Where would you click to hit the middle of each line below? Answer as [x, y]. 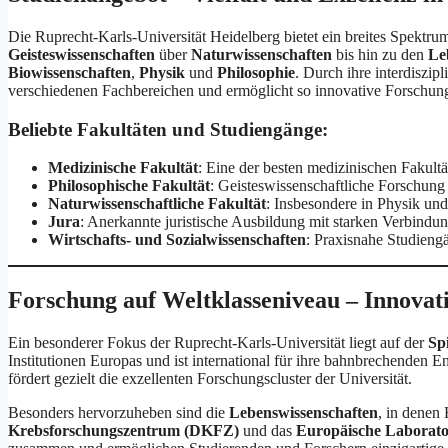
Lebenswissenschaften [303, 413]
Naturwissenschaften [261, 54]
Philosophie [256, 72]
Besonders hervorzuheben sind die [118, 413]
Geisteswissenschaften [81, 54]
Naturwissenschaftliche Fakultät [157, 204]
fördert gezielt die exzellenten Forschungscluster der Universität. [210, 379]
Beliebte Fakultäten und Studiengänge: [168, 129]
